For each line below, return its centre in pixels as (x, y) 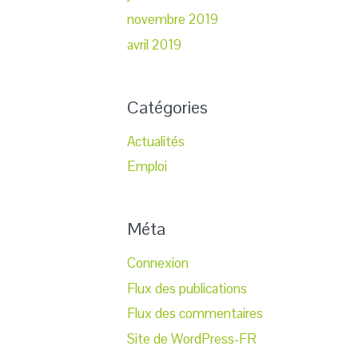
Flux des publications (187, 288)
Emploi (147, 167)
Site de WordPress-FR (192, 338)
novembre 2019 (173, 20)
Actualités (156, 141)
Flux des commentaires (195, 314)
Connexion (158, 263)
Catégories (167, 107)
